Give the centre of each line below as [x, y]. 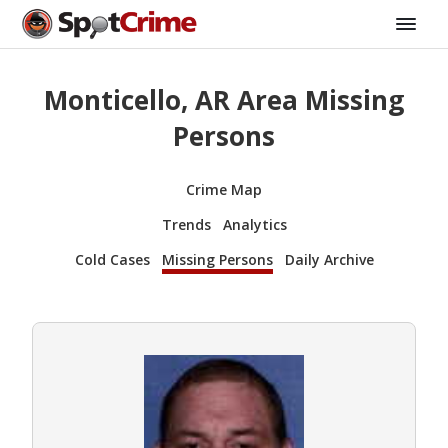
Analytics [254, 224]
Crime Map [224, 189]
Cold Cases [112, 259]
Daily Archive [329, 259]
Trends [186, 224]
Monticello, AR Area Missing [224, 100]
